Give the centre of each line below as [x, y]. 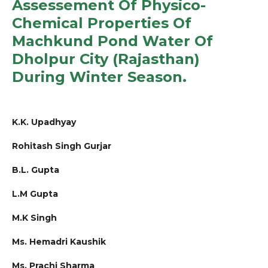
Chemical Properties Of [102, 23]
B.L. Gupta [36, 170]
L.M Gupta [35, 194]
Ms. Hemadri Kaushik [59, 241]
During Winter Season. [99, 77]
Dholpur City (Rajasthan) [106, 59]
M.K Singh [34, 217]
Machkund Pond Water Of [112, 41]
